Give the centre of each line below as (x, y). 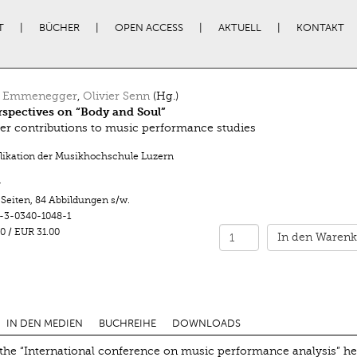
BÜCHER (59, 28)
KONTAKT (320, 28)
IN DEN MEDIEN (44, 323)
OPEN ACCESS (149, 28)
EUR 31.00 (38, 232)
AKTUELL (239, 28)
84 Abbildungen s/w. (82, 200)
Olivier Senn (116, 96)
